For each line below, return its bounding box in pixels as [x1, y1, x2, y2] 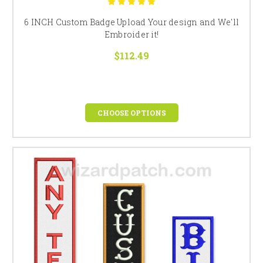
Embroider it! [104, 28, 159, 40]
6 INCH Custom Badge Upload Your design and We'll [24, 16, 239, 28]
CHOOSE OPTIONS [97, 107, 166, 117]
